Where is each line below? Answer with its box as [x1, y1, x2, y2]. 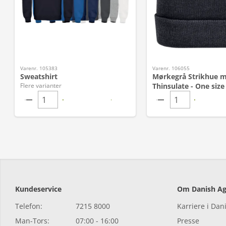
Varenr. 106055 [152, 65, 190, 72]
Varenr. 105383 [20, 65, 58, 72]
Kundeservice [15, 184, 62, 194]
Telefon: [15, 201, 42, 211]
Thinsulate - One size [152, 81, 224, 91]
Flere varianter [20, 81, 62, 90]
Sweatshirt [20, 72, 58, 81]
